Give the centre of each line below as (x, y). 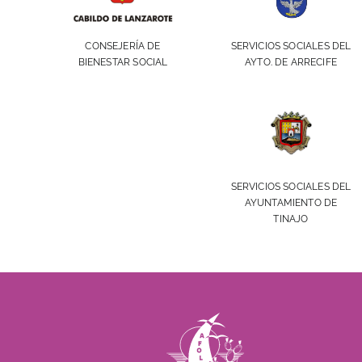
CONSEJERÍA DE (123, 46)
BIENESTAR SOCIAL (123, 63)
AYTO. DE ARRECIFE (291, 63)
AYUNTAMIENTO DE (291, 203)
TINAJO (291, 219)
